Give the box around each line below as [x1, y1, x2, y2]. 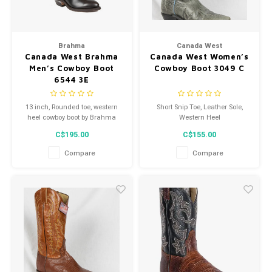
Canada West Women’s [150, 51, 249, 61]
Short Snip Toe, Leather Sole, [156, 102, 243, 113]
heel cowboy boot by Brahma [27, 112, 116, 123]
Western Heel [178, 112, 220, 123]
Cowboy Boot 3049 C [154, 63, 245, 73]
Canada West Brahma [25, 51, 118, 61]
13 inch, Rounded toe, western [25, 102, 118, 113]
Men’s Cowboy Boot [29, 63, 115, 73]
